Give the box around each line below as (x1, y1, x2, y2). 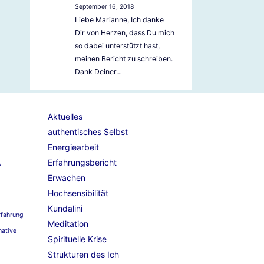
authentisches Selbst (48, 127, 128, 137)
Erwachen (48, 173, 85, 183)
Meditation (48, 219, 88, 229)
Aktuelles (48, 111, 82, 122)
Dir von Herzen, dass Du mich (74, 28, 174, 38)
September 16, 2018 (74, 2, 134, 11)
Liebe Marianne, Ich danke (74, 15, 164, 25)
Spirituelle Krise (48, 234, 107, 245)
